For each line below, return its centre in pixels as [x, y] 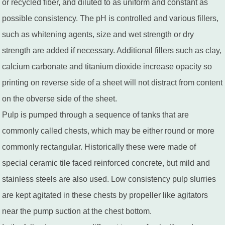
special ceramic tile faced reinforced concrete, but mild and [106, 163]
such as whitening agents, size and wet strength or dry [98, 34]
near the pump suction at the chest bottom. [77, 211]
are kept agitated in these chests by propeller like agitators [105, 195]
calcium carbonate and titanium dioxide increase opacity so [107, 67]
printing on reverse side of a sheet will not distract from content [113, 83]
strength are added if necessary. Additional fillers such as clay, [112, 50]
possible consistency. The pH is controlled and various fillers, [110, 18]
